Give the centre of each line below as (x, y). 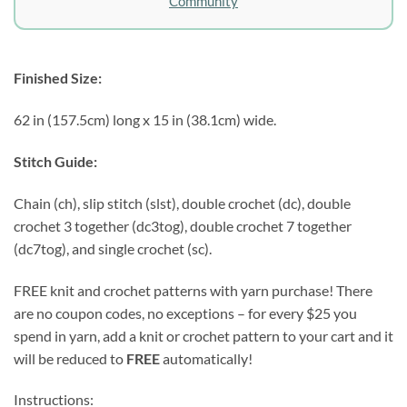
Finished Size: (58, 78)
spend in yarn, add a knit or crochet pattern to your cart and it (203, 335)
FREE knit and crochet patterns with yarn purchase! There (193, 290)
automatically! (206, 358)
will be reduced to (70, 358)
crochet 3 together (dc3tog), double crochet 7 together (183, 225)
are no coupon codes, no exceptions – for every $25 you (185, 313)
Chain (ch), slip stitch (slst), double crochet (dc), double (182, 203)
